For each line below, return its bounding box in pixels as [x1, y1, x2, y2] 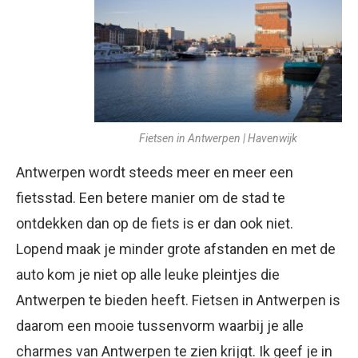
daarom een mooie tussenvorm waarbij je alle [16, 316, 304, 334]
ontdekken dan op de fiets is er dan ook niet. [16, 214, 293, 232]
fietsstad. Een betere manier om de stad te [16, 189, 285, 206]
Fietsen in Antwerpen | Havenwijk [139, 131, 297, 145]
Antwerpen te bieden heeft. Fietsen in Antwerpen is [16, 291, 340, 308]
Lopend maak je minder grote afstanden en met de [16, 240, 336, 257]
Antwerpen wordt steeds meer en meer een [16, 163, 293, 181]
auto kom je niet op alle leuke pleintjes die [16, 265, 280, 283]
